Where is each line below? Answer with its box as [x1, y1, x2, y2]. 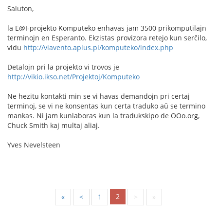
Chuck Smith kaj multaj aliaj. [7, 121, 100, 130]
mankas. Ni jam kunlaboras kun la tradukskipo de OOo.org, [7, 111, 200, 120]
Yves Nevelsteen [7, 140, 60, 149]
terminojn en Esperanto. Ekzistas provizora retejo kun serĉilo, [7, 33, 207, 42]
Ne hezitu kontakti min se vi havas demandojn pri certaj [7, 91, 190, 101]
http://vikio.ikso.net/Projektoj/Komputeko [7, 72, 140, 81]
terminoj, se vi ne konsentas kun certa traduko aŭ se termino [7, 101, 205, 110]
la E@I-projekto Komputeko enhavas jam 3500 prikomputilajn [7, 23, 206, 33]
